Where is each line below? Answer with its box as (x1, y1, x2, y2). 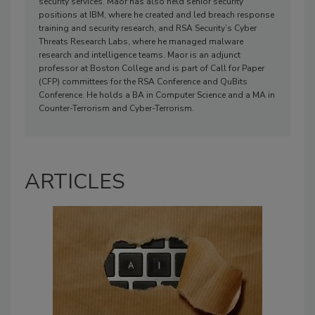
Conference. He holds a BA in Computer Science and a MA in (39, 89, 275, 101)
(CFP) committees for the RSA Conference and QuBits (39, 75, 247, 87)
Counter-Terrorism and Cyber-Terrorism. (39, 102, 194, 114)
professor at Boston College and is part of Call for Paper (39, 62, 264, 74)
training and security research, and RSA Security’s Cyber (39, 22, 257, 34)
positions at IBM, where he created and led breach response (39, 8, 274, 20)
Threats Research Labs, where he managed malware (39, 35, 243, 47)
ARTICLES (25, 167, 125, 196)
